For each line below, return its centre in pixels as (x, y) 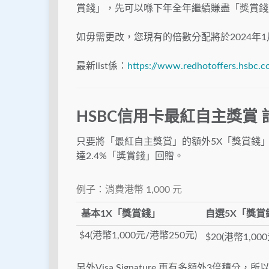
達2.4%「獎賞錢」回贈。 (130, 156)
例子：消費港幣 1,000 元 (129, 190)
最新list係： (102, 66)
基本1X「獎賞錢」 (121, 214)
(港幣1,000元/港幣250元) (144, 236)
